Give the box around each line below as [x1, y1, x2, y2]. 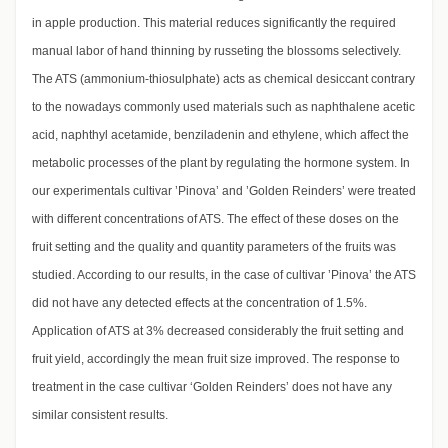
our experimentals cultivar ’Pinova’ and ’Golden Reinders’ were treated [32, 184, 416, 199]
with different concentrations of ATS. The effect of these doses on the [32, 212, 399, 227]
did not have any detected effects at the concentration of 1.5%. [32, 296, 367, 311]
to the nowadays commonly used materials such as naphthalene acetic [32, 100, 415, 115]
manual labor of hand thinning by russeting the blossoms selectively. [32, 44, 401, 59]
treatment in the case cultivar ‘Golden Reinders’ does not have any [32, 380, 392, 395]
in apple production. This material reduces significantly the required [32, 16, 396, 31]
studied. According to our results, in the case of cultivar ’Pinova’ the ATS [32, 268, 416, 283]
